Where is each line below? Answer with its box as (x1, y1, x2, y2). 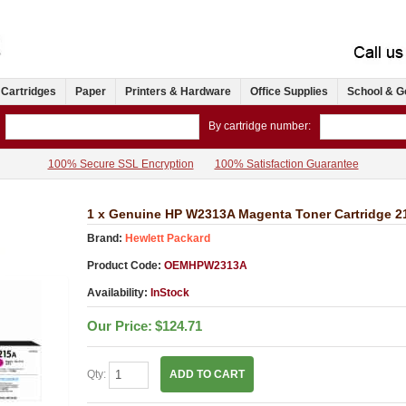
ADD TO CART (169, 368, 245, 382)
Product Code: (86, 259, 161, 273)
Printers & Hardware (125, 85, 231, 99)
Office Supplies (250, 85, 328, 99)
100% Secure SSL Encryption (47, 158, 194, 171)
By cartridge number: (208, 120, 311, 133)
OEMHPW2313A (160, 259, 247, 273)
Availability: (86, 286, 150, 300)
